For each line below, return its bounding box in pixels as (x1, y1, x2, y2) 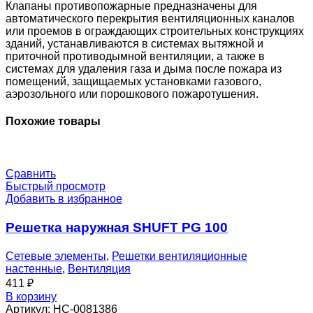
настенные (6, 262, 62, 275)
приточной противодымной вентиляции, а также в (6, 50, 265, 62)
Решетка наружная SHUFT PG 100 (6, 220, 228, 235)
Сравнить (6, 168, 56, 180)
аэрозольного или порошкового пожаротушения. (6, 87, 259, 100)
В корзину (6, 290, 57, 303)
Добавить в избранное (6, 193, 122, 205)
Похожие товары (6, 115, 101, 128)
